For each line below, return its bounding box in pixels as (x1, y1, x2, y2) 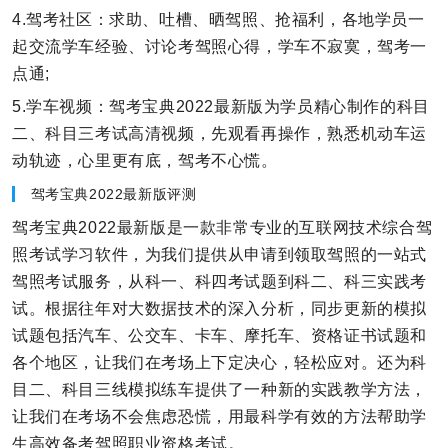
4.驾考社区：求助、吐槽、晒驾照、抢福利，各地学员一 (12, 10, 425, 28)
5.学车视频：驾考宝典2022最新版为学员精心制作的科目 (12, 97, 430, 115)
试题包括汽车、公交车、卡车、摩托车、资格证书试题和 (12, 326, 427, 344)
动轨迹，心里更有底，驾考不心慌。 (12, 151, 278, 169)
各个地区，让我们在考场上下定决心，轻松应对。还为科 (12, 353, 427, 371)
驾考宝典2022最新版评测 (30, 185, 197, 202)
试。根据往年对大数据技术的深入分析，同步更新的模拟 (12, 299, 427, 317)
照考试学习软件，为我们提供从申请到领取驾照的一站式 (12, 245, 427, 263)
